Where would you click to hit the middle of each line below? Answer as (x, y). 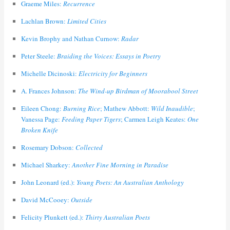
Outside (81, 200)
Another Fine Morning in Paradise (120, 165)
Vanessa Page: (41, 119)
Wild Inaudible (172, 109)
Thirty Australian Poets (117, 217)
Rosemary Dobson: (48, 148)
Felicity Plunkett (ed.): (53, 217)
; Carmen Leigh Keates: (154, 119)
